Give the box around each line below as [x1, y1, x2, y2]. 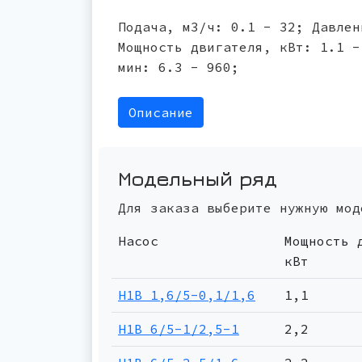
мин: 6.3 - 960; [118, 59, 239, 75]
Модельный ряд [118, 167, 277, 190]
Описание [128, 104, 193, 120]
